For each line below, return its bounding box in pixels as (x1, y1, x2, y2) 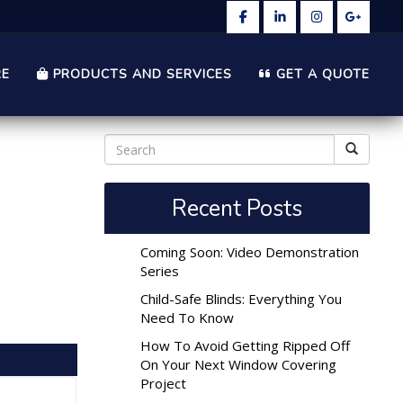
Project (140, 374, 186, 392)
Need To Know (140, 309, 234, 327)
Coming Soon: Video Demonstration (140, 243, 359, 261)
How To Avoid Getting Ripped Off (140, 336, 350, 354)
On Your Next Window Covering (140, 355, 336, 373)
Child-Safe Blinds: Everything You (140, 290, 342, 308)
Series (140, 262, 179, 280)
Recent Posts (172, 193, 302, 224)
